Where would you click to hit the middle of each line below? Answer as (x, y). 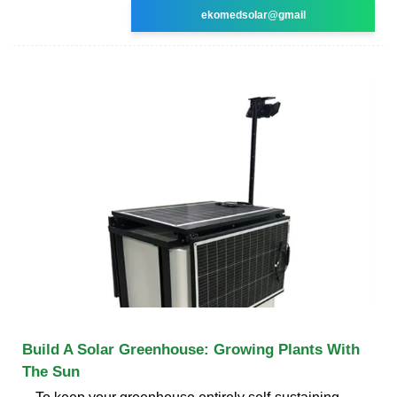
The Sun (51, 371)
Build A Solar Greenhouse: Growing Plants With (191, 349)
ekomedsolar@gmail (253, 15)
